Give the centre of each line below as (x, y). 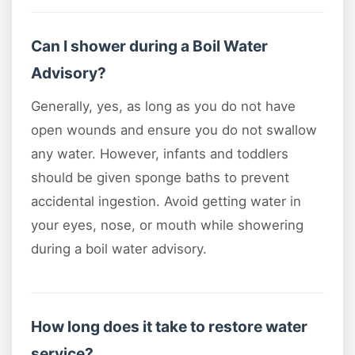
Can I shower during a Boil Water (149, 46)
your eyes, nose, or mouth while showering (167, 225)
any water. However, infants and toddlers (160, 154)
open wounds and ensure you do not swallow (174, 130)
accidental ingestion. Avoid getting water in (166, 202)
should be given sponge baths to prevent (160, 178)
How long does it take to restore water (169, 327)
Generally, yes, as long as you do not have (163, 107)
